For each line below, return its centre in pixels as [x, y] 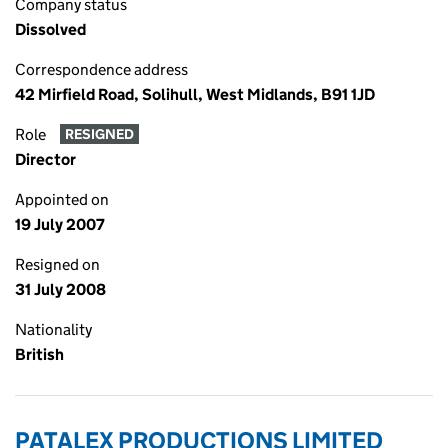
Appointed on [62, 199]
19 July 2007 [60, 224]
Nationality [53, 329]
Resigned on [57, 264]
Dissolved [50, 29]
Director [45, 159]
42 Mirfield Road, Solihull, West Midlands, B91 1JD [195, 94]
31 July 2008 [60, 289]
